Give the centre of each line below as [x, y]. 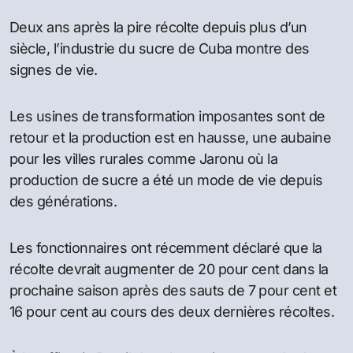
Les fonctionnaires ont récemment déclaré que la [166, 248]
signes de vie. [54, 70]
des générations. [63, 201]
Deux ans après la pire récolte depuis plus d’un [158, 27]
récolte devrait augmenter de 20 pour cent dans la [169, 269]
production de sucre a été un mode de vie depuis [166, 180]
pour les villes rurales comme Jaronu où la [144, 159]
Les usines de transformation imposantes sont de [167, 116]
